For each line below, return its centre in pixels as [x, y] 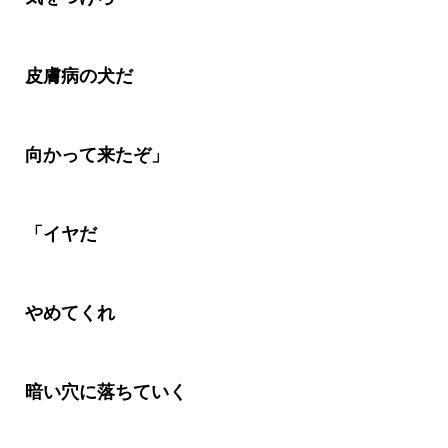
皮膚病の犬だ [78, 76]
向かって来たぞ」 [96, 155]
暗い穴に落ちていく [105, 392]
